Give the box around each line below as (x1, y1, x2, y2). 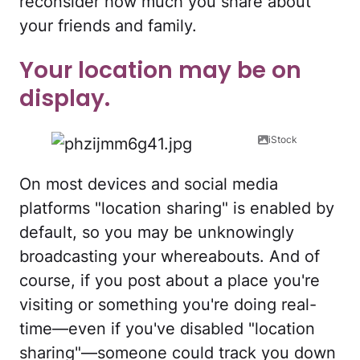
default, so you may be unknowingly (19, 222, 294, 242)
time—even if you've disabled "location (19, 318, 315, 338)
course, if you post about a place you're (19, 270, 320, 290)
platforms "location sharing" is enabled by (19, 198, 334, 218)
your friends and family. (19, 16, 197, 36)
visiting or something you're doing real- (19, 294, 317, 314)
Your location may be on (19, 55, 301, 87)
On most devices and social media (19, 174, 278, 194)
